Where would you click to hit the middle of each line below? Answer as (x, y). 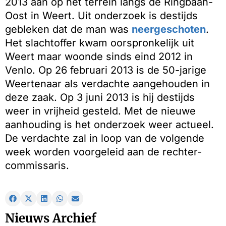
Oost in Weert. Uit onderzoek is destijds (101, 16)
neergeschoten (169, 30)
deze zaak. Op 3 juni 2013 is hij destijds (100, 98)
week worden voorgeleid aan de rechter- (103, 152)
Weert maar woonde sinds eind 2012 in (99, 57)
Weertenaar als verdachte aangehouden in (107, 84)
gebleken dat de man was (68, 30)
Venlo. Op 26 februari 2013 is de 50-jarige (106, 70)
